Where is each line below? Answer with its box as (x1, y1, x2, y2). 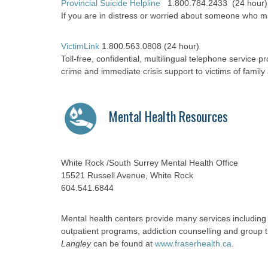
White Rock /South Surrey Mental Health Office (61, 158, 238, 167)
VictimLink (61, 41, 99, 51)
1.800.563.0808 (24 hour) (99, 41, 199, 51)
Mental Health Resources (109, 106, 228, 126)
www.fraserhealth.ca (155, 239, 232, 248)
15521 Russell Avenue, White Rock (61, 170, 193, 180)
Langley (61, 239, 91, 248)
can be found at (91, 239, 155, 248)
